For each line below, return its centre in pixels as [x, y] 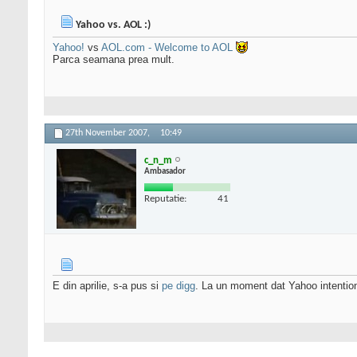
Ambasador [165, 171]
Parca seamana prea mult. [114, 60]
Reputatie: [165, 198]
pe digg [178, 286]
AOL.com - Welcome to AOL [167, 48]
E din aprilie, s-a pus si [107, 286]
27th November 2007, [109, 133]
